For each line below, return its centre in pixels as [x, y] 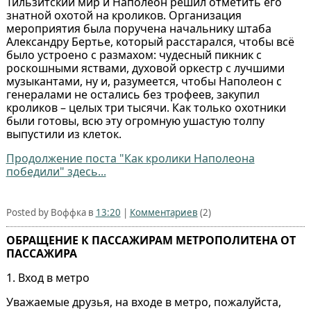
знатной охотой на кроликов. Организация [124, 15]
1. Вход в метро [48, 277]
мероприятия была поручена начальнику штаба [138, 28]
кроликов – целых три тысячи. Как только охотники [146, 107]
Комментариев [163, 212]
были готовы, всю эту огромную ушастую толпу [135, 120]
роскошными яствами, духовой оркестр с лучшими [145, 68]
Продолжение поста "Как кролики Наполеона [130, 158]
